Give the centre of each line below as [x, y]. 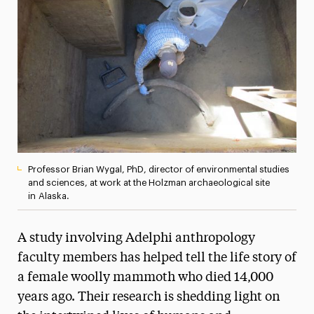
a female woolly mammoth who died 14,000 [145, 277]
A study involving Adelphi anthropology [136, 238]
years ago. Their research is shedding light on [149, 297]
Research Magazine [90, 79]
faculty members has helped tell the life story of [157, 258]
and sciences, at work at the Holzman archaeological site [149, 182]
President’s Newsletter [99, 49]
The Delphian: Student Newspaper [128, 109]
